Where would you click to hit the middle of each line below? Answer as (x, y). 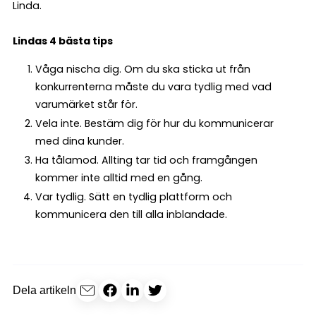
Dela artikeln (44, 290)
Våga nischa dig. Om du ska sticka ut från (142, 69)
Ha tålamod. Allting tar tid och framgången (146, 160)
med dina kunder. (79, 141)
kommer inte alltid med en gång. (119, 177)
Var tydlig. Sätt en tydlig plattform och (133, 196)
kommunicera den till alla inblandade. (131, 214)
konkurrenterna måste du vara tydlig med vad (153, 86)
